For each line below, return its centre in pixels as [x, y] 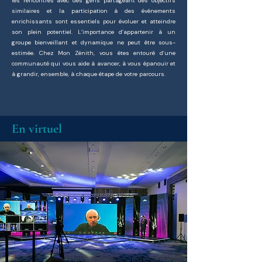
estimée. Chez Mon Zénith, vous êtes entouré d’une [94, 53]
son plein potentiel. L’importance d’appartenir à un [94, 32]
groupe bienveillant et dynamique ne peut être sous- [94, 42]
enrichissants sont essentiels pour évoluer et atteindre [94, 21]
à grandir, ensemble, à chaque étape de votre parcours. [89, 74]
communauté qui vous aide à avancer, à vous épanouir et [94, 63]
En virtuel [37, 129]
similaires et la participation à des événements [94, 11]
